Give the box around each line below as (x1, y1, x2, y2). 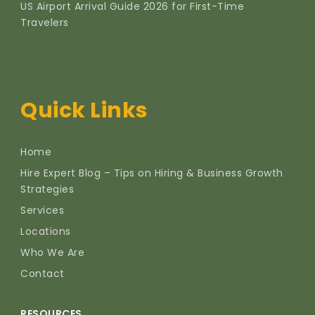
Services (20, 203, 64, 218)
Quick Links (20, 96, 148, 126)
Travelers (20, 15, 69, 30)
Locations (20, 224, 71, 239)
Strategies (20, 182, 74, 197)
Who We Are (20, 245, 84, 260)
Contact (20, 266, 65, 281)
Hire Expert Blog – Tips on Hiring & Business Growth (20, 166, 283, 181)
